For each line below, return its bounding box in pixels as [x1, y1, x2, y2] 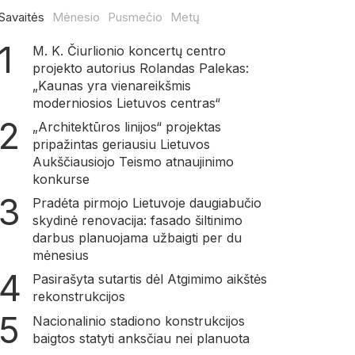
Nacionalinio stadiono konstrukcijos [32, 312, 245, 329]
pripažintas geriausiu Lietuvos [32, 136, 210, 152]
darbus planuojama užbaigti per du [32, 229, 242, 246]
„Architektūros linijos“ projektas [32, 118, 221, 135]
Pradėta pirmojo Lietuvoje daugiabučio [32, 194, 261, 211]
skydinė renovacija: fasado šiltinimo [32, 212, 242, 228]
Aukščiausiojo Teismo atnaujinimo [32, 153, 234, 170]
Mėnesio [52, 9, 100, 25]
